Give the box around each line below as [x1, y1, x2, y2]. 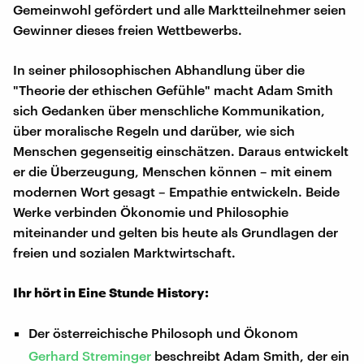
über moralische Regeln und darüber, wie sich [13, 122, 295, 138]
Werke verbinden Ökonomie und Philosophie [13, 203, 288, 219]
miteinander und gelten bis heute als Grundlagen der [13, 223, 338, 240]
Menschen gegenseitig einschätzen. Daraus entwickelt [13, 142, 349, 158]
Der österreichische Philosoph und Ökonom [28, 324, 299, 340]
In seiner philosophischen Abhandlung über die [13, 61, 305, 77]
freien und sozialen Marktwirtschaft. [13, 244, 236, 260]
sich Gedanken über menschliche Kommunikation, [13, 102, 325, 118]
